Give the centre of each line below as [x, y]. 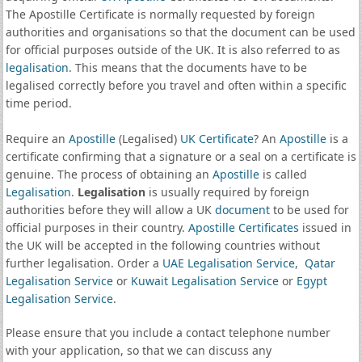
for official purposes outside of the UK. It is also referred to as [173, 50]
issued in [325, 227]
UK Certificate [217, 139]
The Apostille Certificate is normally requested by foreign [160, 14]
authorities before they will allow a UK [110, 210]
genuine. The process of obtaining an [109, 174]
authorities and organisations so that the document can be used [180, 32]
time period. [38, 103]
